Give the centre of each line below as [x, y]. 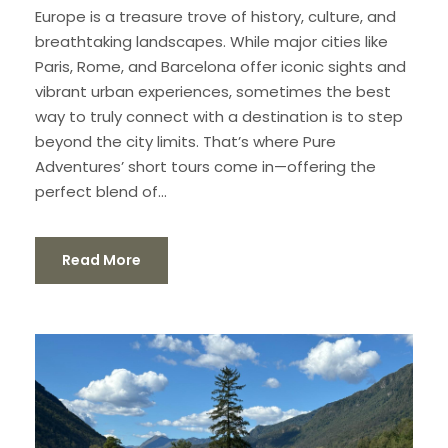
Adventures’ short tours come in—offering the [205, 166]
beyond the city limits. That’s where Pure [185, 141]
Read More [101, 259]
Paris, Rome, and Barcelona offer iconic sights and [220, 66]
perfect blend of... [101, 191]
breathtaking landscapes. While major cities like [211, 41]
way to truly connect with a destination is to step [219, 116]
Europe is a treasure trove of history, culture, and [215, 16]
